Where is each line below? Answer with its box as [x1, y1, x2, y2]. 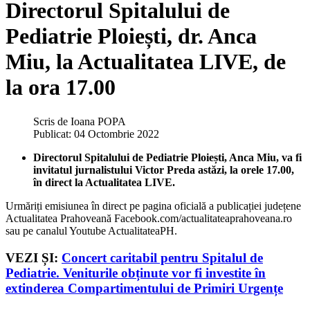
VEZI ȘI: [6, 250, 62, 265]
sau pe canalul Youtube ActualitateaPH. [6, 224, 177, 237]
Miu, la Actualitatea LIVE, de [6, 49, 286, 75]
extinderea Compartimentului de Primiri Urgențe [6, 280, 283, 295]
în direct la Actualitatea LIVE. [33, 176, 175, 188]
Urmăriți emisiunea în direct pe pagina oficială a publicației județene [6, 199, 301, 212]
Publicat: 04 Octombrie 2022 [33, 127, 159, 140]
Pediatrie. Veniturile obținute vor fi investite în [6, 265, 266, 280]
